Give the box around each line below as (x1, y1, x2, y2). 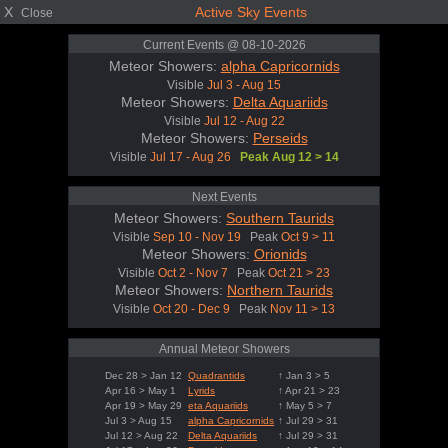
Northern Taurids (227, 282, 333, 298)
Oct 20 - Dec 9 (153, 302, 230, 315)
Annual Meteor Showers (158, 342, 290, 356)
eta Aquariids (188, 400, 248, 411)
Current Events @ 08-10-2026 (142, 38, 306, 52)
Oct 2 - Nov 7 (158, 266, 228, 279)
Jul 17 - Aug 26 (149, 150, 231, 163)
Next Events (191, 190, 257, 204)
